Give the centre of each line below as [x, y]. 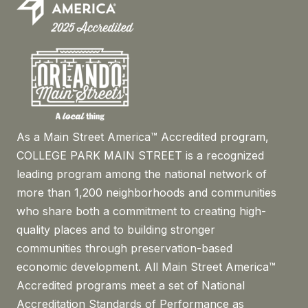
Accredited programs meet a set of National [131, 285]
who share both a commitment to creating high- [141, 211]
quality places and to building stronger [116, 229]
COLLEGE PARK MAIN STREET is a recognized [140, 155]
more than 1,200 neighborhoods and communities [146, 192]
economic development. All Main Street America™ [146, 266]
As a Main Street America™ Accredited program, [143, 136]
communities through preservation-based [124, 248]
